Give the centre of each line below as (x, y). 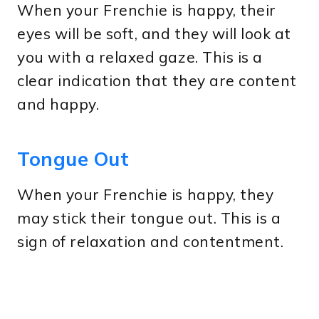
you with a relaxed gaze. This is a (140, 57)
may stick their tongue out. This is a (149, 218)
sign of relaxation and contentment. (151, 241)
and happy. (58, 104)
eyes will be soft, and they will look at (154, 33)
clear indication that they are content (157, 80)
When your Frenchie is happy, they (146, 194)
